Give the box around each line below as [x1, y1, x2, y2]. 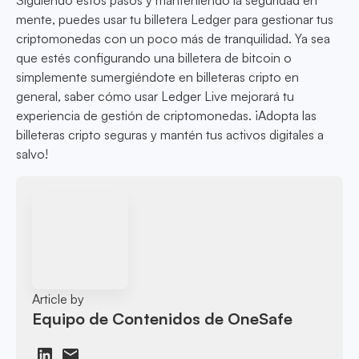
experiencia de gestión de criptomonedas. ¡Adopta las [16, 107, 317, 124]
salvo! [16, 146, 48, 163]
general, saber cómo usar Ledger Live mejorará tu [16, 88, 294, 105]
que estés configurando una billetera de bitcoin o [16, 50, 292, 67]
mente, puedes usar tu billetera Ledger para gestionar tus [16, 11, 333, 28]
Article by [32, 290, 85, 307]
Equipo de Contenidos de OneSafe [32, 308, 293, 329]
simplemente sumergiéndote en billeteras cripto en [16, 69, 299, 86]
